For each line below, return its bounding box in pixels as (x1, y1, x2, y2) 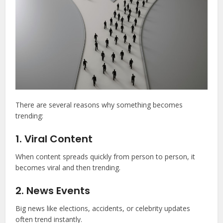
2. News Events (15, 184, 91, 198)
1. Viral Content (15, 132, 93, 146)
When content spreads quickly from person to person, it (15, 152, 196, 162)
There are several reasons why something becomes (15, 100, 183, 110)
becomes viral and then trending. (15, 163, 121, 173)
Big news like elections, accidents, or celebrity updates (15, 204, 191, 214)
